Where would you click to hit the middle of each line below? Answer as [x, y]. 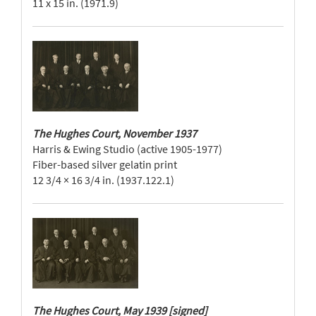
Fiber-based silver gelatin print [105, 164]
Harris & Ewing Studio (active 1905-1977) [127, 149]
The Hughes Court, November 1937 [115, 133]
